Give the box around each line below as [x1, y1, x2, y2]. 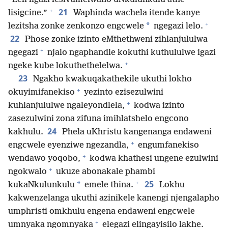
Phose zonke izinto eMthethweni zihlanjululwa [23, 35, 208, 45]
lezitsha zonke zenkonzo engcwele [8, 21, 144, 32]
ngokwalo [8, 167, 47, 177]
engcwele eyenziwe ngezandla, [8, 140, 129, 151]
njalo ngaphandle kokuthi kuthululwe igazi [45, 48, 216, 58]
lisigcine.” [8, 8, 47, 18]
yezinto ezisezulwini [82, 88, 163, 98]
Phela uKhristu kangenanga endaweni [60, 127, 212, 137]
